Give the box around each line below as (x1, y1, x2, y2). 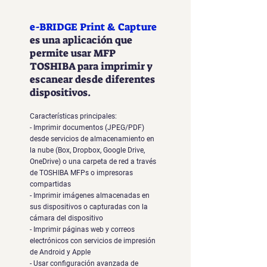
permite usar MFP (30, 46, 116, 60)
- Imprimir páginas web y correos (30, 225, 135, 234)
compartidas (30, 180, 71, 188)
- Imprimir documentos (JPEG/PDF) (30, 123, 144, 132)
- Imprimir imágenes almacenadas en (30, 191, 150, 200)
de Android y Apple (30, 248, 91, 256)
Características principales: (30, 112, 117, 120)
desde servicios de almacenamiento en (30, 135, 154, 143)
